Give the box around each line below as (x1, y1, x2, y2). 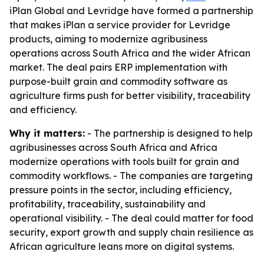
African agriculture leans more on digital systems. (9, 240, 234, 252)
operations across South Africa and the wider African (9, 47, 250, 59)
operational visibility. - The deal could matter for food (9, 212, 253, 224)
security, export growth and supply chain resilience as (9, 226, 253, 238)
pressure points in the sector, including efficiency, (9, 184, 232, 196)
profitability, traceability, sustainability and (9, 198, 206, 210)
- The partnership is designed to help (85, 127, 253, 139)
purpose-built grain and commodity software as (9, 75, 227, 87)
